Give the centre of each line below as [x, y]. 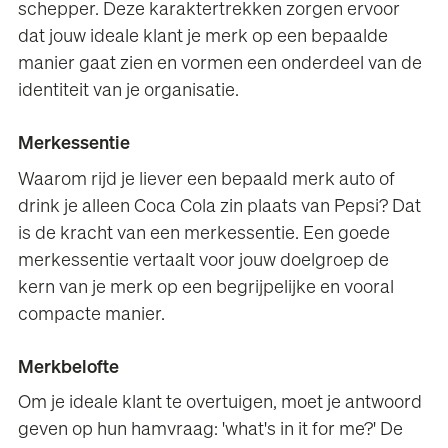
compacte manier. [92, 314]
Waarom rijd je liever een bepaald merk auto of [207, 179]
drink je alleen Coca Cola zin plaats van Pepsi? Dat [220, 206]
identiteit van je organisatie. [129, 90]
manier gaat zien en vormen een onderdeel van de [220, 63]
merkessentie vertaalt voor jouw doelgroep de [204, 260]
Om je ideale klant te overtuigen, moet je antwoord [220, 403]
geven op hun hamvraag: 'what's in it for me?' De [211, 430]
